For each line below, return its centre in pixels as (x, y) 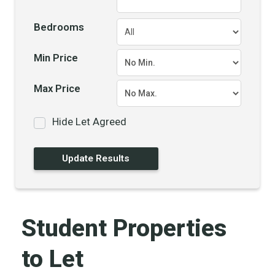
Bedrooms (59, 27)
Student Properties (124, 228)
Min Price (56, 58)
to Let (52, 259)
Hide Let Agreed (90, 122)
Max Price (57, 88)
